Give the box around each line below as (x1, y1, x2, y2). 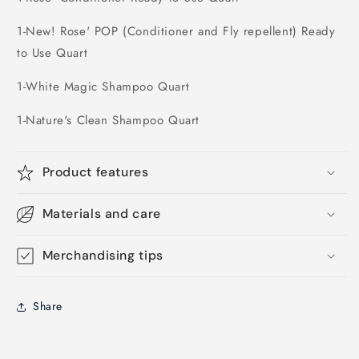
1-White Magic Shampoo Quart (17, 77, 190, 95)
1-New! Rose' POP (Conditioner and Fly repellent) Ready (17, 22, 336, 40)
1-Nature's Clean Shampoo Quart (17, 111, 200, 129)
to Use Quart (17, 43, 88, 62)
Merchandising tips (42, 246, 163, 264)
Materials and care (42, 204, 161, 222)
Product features (42, 163, 149, 180)
